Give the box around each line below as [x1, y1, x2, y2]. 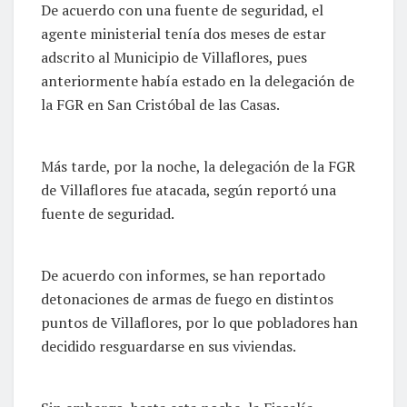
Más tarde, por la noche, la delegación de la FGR [41, 155, 355, 176]
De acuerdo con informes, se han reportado [41, 264, 325, 285]
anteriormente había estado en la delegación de [41, 70, 354, 91]
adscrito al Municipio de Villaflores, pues [41, 46, 307, 67]
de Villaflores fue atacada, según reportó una [41, 179, 336, 200]
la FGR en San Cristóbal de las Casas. [41, 94, 280, 114]
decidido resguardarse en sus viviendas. [41, 335, 296, 356]
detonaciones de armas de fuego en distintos [41, 288, 333, 309]
